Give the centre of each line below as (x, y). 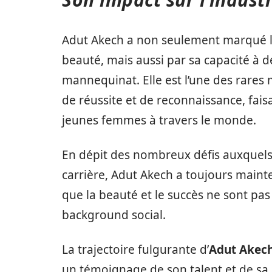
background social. (114, 215)
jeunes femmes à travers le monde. (159, 120)
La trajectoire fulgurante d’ (135, 249)
